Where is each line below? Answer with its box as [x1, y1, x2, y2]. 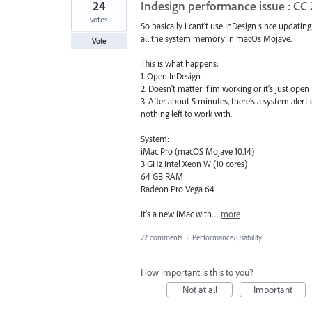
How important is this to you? [141, 266, 253, 279]
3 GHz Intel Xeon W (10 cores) [141, 157, 247, 169]
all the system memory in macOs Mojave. [141, 32, 292, 44]
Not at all [182, 283, 217, 297]
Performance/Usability [192, 233, 262, 243]
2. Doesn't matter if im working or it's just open [141, 82, 309, 94]
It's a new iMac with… [141, 208, 221, 220]
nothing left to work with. [141, 107, 232, 119]
